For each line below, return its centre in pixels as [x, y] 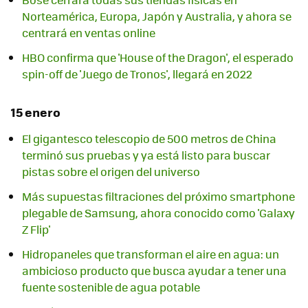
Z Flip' [36, 230]
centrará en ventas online [89, 32]
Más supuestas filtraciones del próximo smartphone [158, 197]
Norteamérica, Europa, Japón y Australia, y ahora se [157, 16]
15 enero [36, 112]
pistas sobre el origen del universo [111, 172]
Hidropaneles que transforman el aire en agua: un [151, 254]
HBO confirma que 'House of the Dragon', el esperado [158, 57]
